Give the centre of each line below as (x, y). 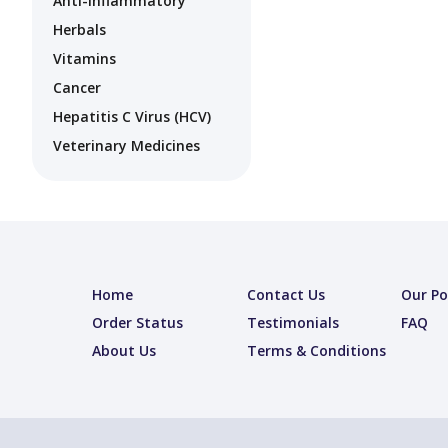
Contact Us (285, 295)
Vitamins (84, 59)
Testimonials (292, 323)
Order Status (137, 323)
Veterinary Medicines (126, 146)
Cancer (77, 88)
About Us (124, 351)
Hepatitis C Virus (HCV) (132, 117)
